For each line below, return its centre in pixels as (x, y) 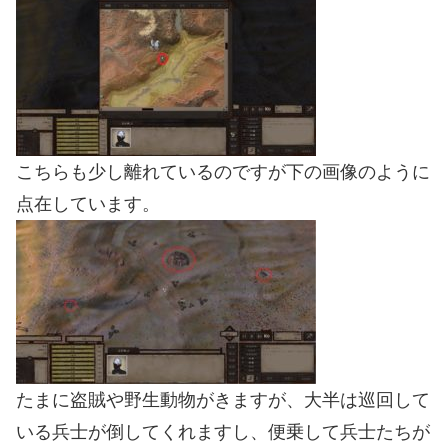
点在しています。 (88, 203)
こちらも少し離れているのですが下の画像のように (223, 171)
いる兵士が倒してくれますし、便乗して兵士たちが (223, 431)
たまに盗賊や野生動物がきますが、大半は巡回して (223, 399)
